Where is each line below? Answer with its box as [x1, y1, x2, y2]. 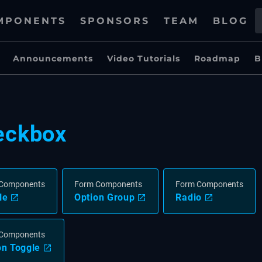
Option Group [74, 192, 135, 204]
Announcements [13, 53, 93, 64]
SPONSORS [80, 15, 150, 26]
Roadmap [194, 53, 240, 64]
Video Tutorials [107, 53, 180, 64]
